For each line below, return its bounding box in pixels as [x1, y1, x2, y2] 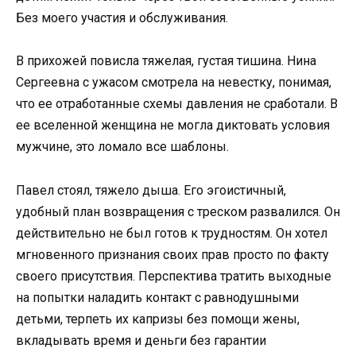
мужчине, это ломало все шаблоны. [16, 139, 229, 155]
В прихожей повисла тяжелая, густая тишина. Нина [16, 53, 316, 69]
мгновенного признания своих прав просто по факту [16, 246, 329, 262]
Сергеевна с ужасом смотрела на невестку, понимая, [16, 75, 331, 91]
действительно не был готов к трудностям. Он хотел [16, 225, 327, 241]
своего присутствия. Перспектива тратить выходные [16, 268, 331, 284]
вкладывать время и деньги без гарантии [16, 332, 266, 348]
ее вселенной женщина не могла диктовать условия [16, 118, 330, 133]
